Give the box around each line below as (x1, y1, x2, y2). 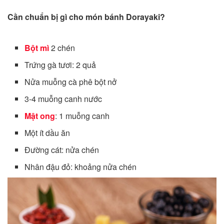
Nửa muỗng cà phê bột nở (24, 76, 117, 88)
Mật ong (24, 110, 55, 122)
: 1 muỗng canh (55, 110, 110, 122)
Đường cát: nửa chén (24, 144, 99, 156)
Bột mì (24, 42, 49, 54)
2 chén (49, 42, 75, 54)
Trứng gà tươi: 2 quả (24, 59, 96, 71)
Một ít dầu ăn (24, 127, 70, 139)
